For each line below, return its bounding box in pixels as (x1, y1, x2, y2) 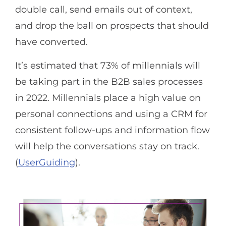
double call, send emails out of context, (15, 4, 192, 16)
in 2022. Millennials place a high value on (15, 92, 201, 103)
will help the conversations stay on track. (15, 140, 199, 152)
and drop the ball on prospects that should (15, 20, 209, 32)
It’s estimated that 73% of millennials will (15, 60, 200, 71)
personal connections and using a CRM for (15, 108, 207, 120)
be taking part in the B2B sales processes (15, 76, 203, 87)
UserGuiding (18, 156, 75, 168)
